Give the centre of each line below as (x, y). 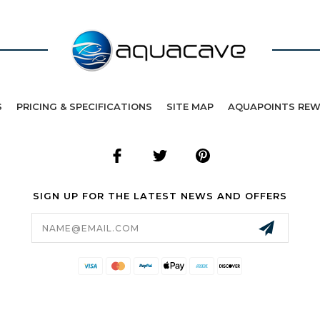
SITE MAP (190, 106)
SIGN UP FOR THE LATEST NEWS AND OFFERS (160, 195)
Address (54, 227)
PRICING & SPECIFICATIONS (84, 106)
